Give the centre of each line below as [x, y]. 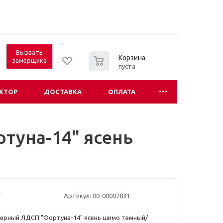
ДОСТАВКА [63, 91]
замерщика [29, 60]
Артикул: [77, 196]
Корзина [132, 57]
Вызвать [29, 52]
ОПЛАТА [122, 91]
